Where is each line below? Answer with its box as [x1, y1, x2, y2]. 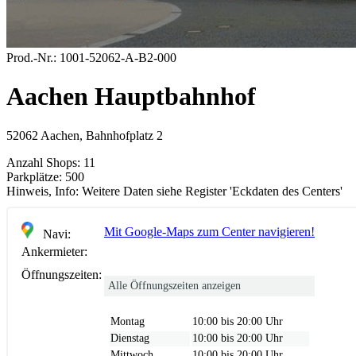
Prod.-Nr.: [6, 51, 56, 64]
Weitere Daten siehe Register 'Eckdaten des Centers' [79, 184, 342, 198]
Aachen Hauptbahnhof [6, 82, 256, 111]
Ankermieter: [21, 244, 87, 258]
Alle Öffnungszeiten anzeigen [108, 279, 241, 292]
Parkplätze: [6, 169, 62, 184]
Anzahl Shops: [6, 155, 80, 169]
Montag [110, 315, 145, 327]
